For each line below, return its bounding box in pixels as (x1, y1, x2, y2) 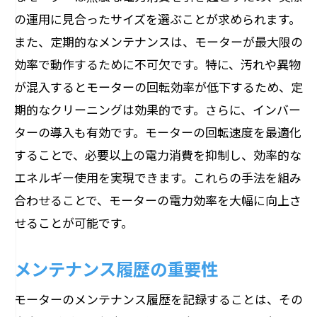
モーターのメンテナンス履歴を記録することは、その (14, 290, 303, 308)
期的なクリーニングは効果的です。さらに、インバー (14, 100, 301, 118)
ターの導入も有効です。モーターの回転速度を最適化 (14, 123, 301, 141)
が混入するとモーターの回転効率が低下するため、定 (14, 78, 303, 96)
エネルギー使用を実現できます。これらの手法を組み (14, 168, 301, 186)
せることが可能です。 (14, 214, 133, 231)
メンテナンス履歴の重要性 (14, 255, 218, 281)
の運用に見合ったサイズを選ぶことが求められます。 (14, 10, 301, 28)
